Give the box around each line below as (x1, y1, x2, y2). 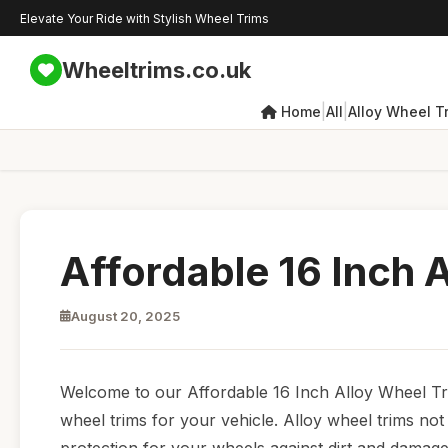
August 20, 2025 (71, 308, 180, 324)
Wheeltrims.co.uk (62, 56, 251, 83)
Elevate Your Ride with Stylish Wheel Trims (20, 10, 269, 26)
